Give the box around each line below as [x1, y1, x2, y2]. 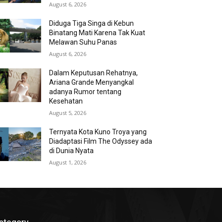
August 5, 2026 [49, 109, 87, 116]
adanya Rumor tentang [49, 88, 122, 96]
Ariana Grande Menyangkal [49, 78, 134, 86]
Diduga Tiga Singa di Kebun [49, 19, 134, 27]
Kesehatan [49, 97, 83, 105]
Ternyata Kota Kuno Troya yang [49, 128, 147, 136]
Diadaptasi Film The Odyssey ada [49, 137, 153, 145]
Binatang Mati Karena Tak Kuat [49, 29, 146, 37]
